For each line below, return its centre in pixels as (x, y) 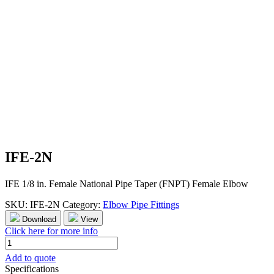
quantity (20, 264)
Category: (83, 205)
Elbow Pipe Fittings (141, 205)
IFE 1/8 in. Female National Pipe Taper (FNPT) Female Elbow (127, 184)
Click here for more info (51, 231)
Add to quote (30, 258)
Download (39, 220)
